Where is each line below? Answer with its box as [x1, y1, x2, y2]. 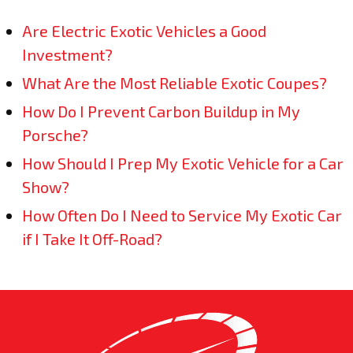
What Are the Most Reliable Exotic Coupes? [22, 73, 327, 92]
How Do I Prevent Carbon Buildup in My [22, 102, 300, 121]
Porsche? [22, 125, 88, 144]
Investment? [22, 45, 113, 64]
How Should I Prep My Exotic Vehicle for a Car [22, 154, 344, 173]
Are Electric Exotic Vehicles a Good [22, 21, 266, 40]
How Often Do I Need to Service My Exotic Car [22, 206, 342, 225]
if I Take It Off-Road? [22, 229, 162, 248]
